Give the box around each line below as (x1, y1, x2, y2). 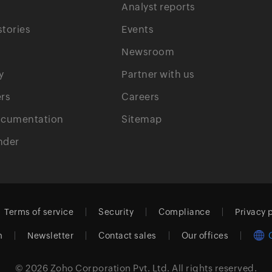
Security (98, 207, 134, 217)
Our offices (181, 231, 229, 240)
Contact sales (98, 231, 157, 240)
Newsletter (27, 231, 74, 240)
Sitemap (121, 114, 162, 125)
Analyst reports (121, 1, 195, 13)
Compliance (158, 207, 211, 217)
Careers (121, 91, 160, 103)
